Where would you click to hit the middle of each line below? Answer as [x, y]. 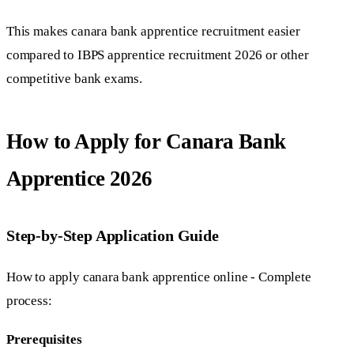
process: [29, 301]
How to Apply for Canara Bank [146, 142]
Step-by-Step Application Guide [113, 235]
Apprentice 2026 [79, 179]
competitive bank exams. [74, 78]
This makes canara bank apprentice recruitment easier [153, 31]
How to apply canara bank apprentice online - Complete [159, 277]
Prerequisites [44, 340]
